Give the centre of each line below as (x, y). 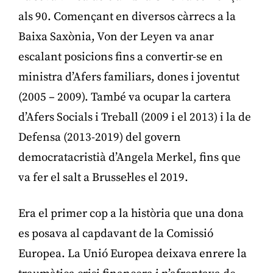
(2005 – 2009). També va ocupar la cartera (125, 97)
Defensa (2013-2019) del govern (100, 137)
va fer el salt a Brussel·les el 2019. (103, 177)
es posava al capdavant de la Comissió (116, 233)
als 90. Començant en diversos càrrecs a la (127, 16)
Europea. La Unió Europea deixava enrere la (133, 253)
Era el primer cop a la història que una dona (131, 213)
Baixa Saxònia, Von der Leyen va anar (116, 37)
